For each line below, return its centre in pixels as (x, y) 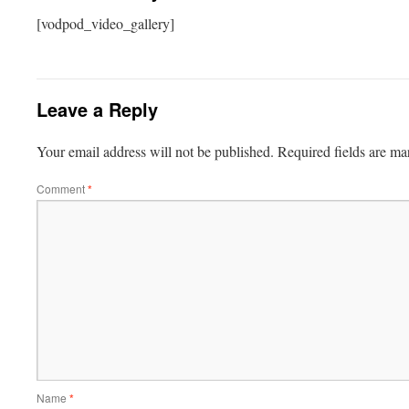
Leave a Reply (97, 109)
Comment (62, 189)
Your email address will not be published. (155, 151)
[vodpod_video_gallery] (105, 23)
